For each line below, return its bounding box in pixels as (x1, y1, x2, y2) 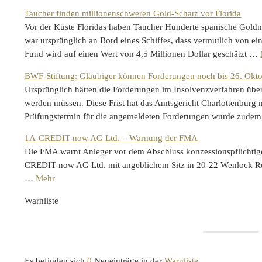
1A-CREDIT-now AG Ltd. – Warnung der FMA (25, 133, 198, 143)
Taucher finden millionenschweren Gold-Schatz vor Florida (25, 8, 242, 18)
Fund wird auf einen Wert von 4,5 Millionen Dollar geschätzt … (25, 49, 261, 58)
